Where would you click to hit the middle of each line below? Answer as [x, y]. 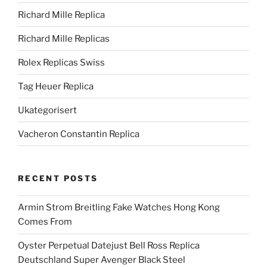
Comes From [45, 222]
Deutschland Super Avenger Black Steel [102, 260]
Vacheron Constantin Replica [79, 134]
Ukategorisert [47, 110]
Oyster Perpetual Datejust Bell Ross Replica [109, 246]
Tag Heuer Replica [56, 86]
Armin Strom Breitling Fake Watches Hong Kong [119, 208]
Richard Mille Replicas [64, 38]
